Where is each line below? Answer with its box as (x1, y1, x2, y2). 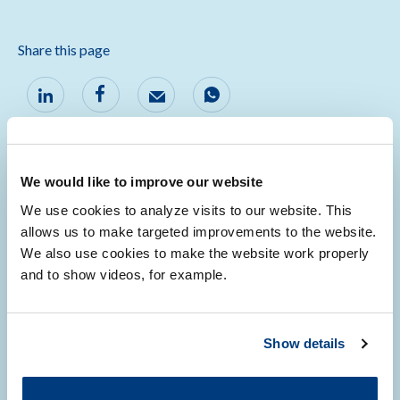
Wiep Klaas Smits (36, 363, 142, 380)
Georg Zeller (36, 315, 113, 332)
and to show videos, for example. (21, 266, 227, 282)
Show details (263, 336, 346, 351)
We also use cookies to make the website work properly (21, 245, 370, 261)
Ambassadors (18, 206, 144, 232)
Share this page (18, 41, 110, 58)
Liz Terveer (36, 339, 104, 356)
